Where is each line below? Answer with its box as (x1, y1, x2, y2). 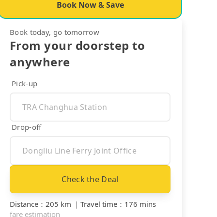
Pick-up (12, 78, 38, 88)
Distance (10, 199, 38, 209)
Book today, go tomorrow (10, 27, 99, 37)
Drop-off (12, 122, 42, 132)
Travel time (80, 199, 117, 209)
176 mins (124, 199, 156, 209)
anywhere (10, 53, 70, 70)
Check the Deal (62, 173, 119, 185)
